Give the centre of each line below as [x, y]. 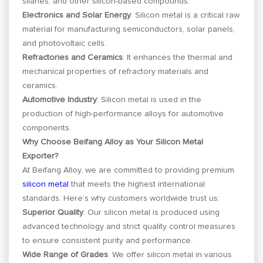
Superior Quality [53, 212]
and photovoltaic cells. [65, 43]
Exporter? [41, 156]
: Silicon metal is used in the [149, 100]
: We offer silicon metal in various [170, 254]
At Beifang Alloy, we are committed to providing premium [129, 170]
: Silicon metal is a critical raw [186, 15]
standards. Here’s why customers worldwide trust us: [121, 198]
